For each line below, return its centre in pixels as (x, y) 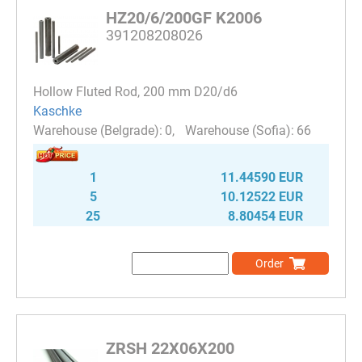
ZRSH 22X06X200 (170, 348)
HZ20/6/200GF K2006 (184, 17)
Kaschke (57, 111)
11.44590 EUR (262, 177)
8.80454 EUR (265, 216)
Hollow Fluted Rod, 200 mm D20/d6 (135, 91)
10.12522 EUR (262, 196)
